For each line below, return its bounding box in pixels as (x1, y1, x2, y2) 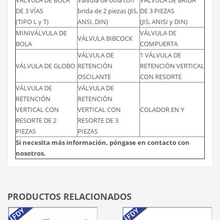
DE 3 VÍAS (16, 6, 43, 15)
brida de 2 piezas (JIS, (78, 6, 138, 15)
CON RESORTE (140, 72, 182, 81)
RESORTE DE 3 (78, 115, 118, 125)
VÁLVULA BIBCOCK (78, 33, 133, 43)
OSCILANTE (78, 72, 111, 81)
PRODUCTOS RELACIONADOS (7, 190, 132, 202)
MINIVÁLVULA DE (16, 28, 67, 37)
